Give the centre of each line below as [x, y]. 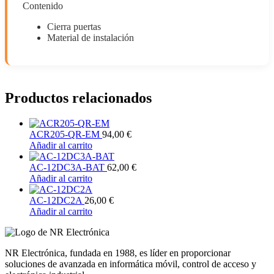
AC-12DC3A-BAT [68, 168]
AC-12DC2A [57, 201]
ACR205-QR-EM [66, 135]
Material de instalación [91, 37]
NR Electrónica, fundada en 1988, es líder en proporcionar [118, 253]
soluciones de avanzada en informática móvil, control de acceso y [131, 264]
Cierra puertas [74, 26]
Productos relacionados [78, 98]
